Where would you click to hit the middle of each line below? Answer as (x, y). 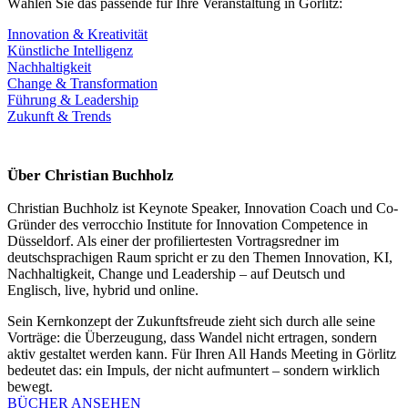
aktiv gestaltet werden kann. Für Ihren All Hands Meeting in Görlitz (202, 354)
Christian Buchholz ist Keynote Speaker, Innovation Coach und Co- (203, 209)
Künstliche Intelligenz (70, 51)
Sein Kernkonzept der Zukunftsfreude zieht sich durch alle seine (191, 321)
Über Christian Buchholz (91, 176)
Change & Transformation (82, 84)
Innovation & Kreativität (77, 35)
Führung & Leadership (73, 100)
